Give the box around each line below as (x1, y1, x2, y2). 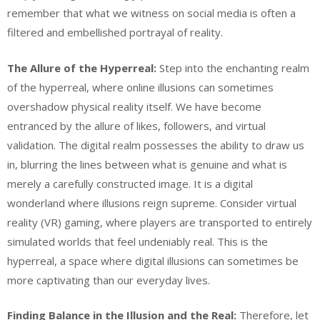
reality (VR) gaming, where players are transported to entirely (7, 214, 312, 229)
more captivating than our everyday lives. (7, 272, 210, 287)
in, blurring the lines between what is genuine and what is (7, 156, 287, 171)
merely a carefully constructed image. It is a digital (7, 176, 253, 191)
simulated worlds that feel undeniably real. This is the (7, 234, 268, 249)
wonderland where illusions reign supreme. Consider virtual (7, 195, 296, 210)
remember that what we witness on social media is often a (7, 6, 296, 20)
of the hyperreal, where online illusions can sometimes (7, 79, 274, 94)
